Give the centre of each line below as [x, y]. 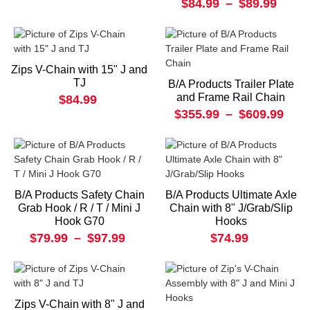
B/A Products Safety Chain [79, 195]
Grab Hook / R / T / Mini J [79, 208]
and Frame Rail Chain [231, 98]
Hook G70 [79, 221]
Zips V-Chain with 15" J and [79, 70]
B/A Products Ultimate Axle [231, 195]
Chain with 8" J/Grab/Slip [231, 208]
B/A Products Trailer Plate [231, 84]
